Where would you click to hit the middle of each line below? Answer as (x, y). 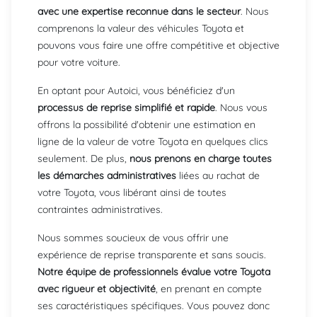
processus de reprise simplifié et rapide (126, 108)
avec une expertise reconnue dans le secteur (139, 12)
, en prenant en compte (209, 289)
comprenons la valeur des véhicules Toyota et (141, 29)
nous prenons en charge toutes (199, 159)
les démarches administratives (107, 176)
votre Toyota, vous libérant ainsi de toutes (132, 193)
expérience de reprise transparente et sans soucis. (152, 255)
